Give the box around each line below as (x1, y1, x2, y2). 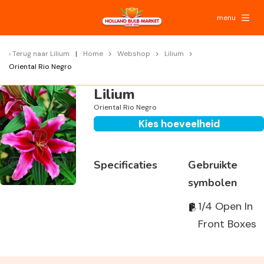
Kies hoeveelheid (138, 117, 220, 130)
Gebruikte (187, 158, 237, 172)
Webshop (117, 49, 150, 58)
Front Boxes (197, 217, 256, 231)
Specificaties (94, 158, 158, 172)
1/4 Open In (197, 199, 253, 213)
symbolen (187, 176, 237, 190)
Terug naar (12, 49, 50, 58)
